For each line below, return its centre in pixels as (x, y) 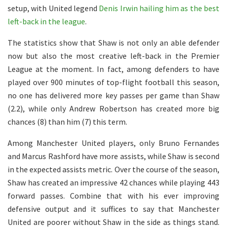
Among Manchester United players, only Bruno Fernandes (113, 143)
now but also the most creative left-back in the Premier (113, 55)
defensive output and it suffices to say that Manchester (113, 209)
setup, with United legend (53, 8)
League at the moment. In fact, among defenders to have (113, 69)
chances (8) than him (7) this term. (67, 121)
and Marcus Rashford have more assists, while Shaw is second (113, 156)
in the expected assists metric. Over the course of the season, (113, 169)
